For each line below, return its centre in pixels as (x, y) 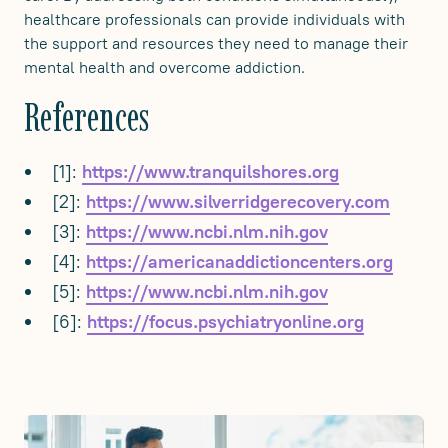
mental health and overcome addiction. (164, 67)
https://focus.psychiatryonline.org (225, 322)
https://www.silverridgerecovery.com (238, 202)
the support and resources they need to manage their (216, 43)
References (86, 117)
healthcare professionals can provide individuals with (214, 19)
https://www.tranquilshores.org (210, 172)
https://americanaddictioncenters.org (239, 262)
